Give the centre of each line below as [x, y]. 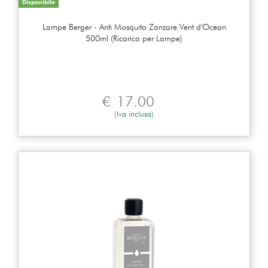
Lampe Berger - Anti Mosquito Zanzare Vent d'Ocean [134, 27]
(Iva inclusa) [134, 113]
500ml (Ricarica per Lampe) [134, 38]
